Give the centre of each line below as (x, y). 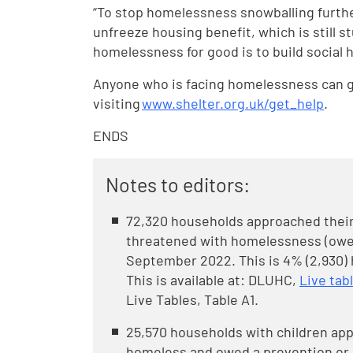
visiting (117, 103)
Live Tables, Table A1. (194, 299)
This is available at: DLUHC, (213, 280)
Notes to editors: (178, 184)
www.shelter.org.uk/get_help (233, 103)
